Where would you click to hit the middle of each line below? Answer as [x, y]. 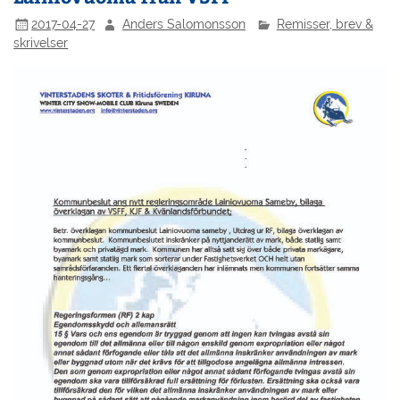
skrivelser [41, 43]
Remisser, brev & [325, 24]
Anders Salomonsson [184, 24]
